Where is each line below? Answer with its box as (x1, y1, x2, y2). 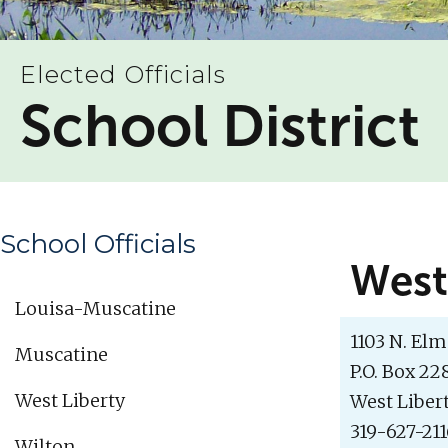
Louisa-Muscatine (15, 297, 176, 321)
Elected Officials (20, 60, 226, 90)
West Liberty (15, 389, 125, 413)
